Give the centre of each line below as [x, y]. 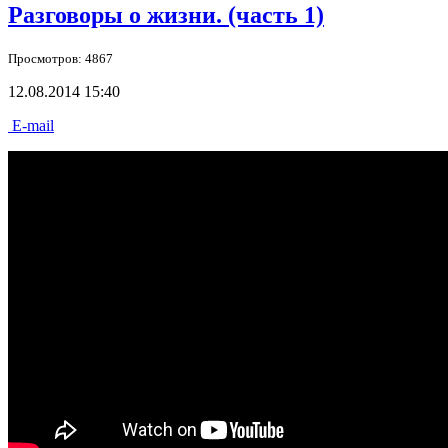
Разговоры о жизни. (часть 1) [166, 15]
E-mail [31, 126]
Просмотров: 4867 [60, 59]
